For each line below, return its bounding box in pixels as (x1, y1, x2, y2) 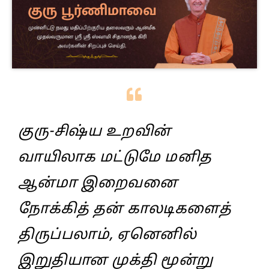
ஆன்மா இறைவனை (18, 174, 178, 193)
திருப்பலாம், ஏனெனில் (18, 226, 196, 244)
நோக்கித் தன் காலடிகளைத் (18, 200, 231, 219)
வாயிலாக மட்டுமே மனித (18, 148, 212, 167)
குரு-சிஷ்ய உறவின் (18, 122, 172, 141)
